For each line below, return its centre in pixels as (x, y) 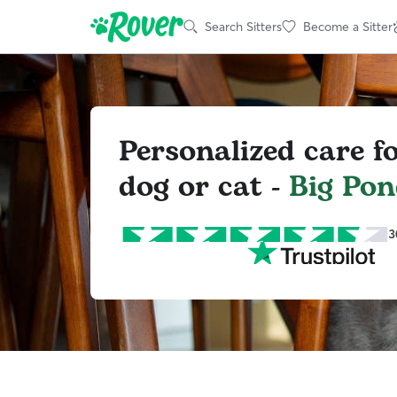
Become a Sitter (348, 26)
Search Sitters (243, 26)
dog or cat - (204, 187)
